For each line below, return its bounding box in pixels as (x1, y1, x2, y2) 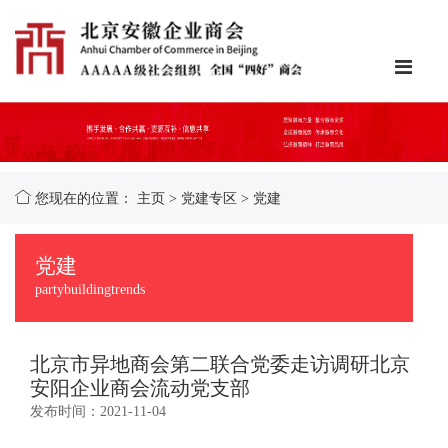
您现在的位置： (35, 191, 137, 207)
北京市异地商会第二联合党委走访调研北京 (30, 353, 410, 376)
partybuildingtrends (35, 282, 145, 298)
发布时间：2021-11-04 (30, 404, 166, 420)
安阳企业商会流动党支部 (30, 377, 250, 400)
